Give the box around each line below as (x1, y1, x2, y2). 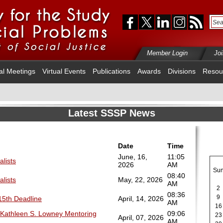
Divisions (168, 67, 196, 75)
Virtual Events (42, 67, 86, 75)
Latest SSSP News (68, 108, 155, 118)
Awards (137, 67, 161, 75)
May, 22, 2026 (118, 176, 163, 184)
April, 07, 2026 (118, 214, 164, 222)
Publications (93, 67, 130, 75)
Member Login (147, 49, 188, 57)
